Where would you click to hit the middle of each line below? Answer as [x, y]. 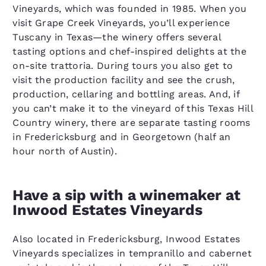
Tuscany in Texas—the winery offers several [117, 37]
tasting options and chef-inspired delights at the [130, 52]
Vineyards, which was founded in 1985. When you [130, 9]
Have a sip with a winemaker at [127, 195]
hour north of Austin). [65, 151]
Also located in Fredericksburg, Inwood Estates [126, 239]
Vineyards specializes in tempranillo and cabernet [132, 254]
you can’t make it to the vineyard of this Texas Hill [133, 109]
